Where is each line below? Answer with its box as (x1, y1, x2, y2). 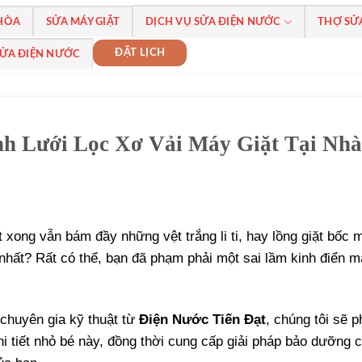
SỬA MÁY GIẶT (46, 17, 120, 27)
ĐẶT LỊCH (115, 47, 166, 58)
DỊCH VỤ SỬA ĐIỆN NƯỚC (145, 17, 281, 27)
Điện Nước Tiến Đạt (139, 311, 266, 327)
